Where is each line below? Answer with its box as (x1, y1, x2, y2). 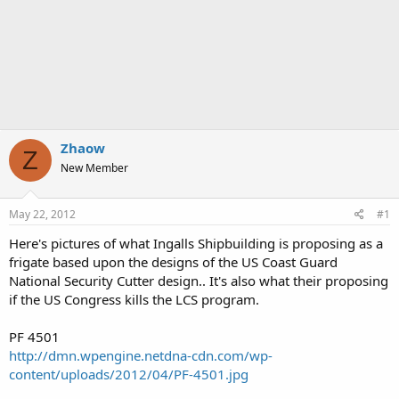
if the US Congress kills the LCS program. (9, 289, 259, 308)
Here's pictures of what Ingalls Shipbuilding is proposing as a (9, 233, 383, 252)
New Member (61, 160, 128, 175)
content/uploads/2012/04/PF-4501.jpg (9, 364, 248, 383)
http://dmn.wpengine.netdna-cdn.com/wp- (9, 346, 273, 364)
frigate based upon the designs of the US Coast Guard (9, 252, 338, 271)
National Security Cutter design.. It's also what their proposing (9, 271, 388, 289)
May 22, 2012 (9, 206, 76, 222)
